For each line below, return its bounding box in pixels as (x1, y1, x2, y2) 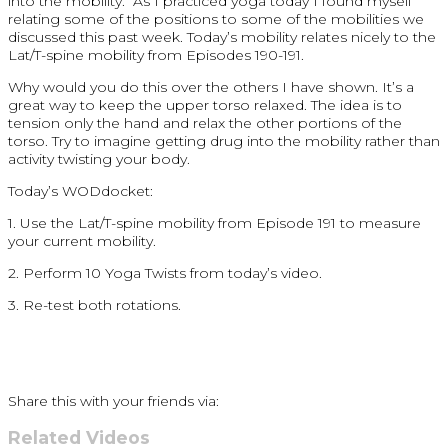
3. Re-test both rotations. (8, 295, 181, 314)
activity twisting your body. (8, 149, 190, 168)
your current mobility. (8, 231, 156, 250)
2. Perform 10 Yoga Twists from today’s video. (8, 263, 322, 282)
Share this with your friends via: (8, 391, 239, 410)
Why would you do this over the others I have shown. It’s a (8, 77, 414, 96)
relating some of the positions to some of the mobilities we (8, 9, 424, 28)
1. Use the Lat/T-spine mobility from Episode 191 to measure (8, 213, 421, 232)
